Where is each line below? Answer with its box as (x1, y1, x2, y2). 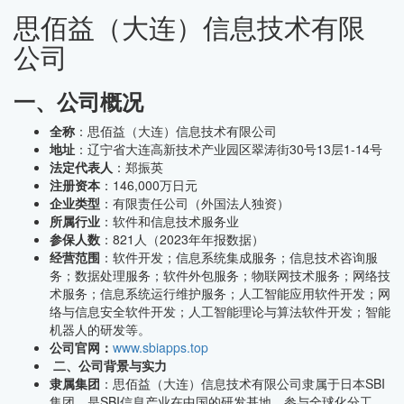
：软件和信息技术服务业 (100, 212, 239, 230)
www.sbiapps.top (113, 338, 208, 356)
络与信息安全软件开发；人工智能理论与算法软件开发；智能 (50, 302, 390, 320)
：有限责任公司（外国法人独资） (100, 194, 289, 212)
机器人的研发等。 (50, 320, 151, 338)
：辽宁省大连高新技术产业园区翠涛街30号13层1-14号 (75, 140, 382, 158)
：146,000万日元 (100, 176, 197, 194)
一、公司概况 (14, 86, 143, 116)
